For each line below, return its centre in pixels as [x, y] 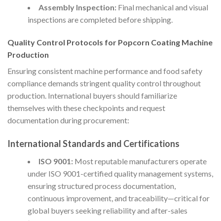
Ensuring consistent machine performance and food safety [105, 71]
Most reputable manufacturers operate [140, 161]
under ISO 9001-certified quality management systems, [120, 173]
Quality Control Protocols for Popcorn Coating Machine [110, 42]
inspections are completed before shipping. [100, 20]
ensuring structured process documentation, [101, 185]
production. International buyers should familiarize [92, 96]
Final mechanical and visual [162, 7]
